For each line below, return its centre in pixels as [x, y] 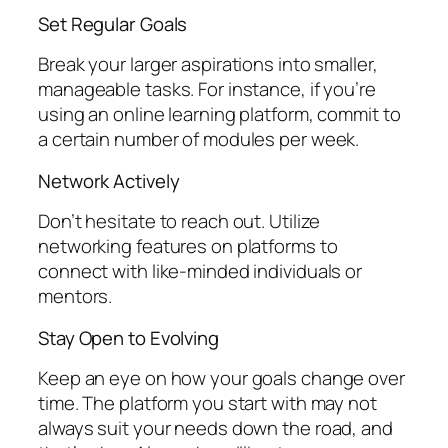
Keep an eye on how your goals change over [221, 378]
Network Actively [109, 180]
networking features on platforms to [188, 246]
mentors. [75, 296]
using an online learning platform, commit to [219, 114]
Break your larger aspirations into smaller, [208, 64]
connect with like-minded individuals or [200, 271]
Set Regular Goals [113, 23]
